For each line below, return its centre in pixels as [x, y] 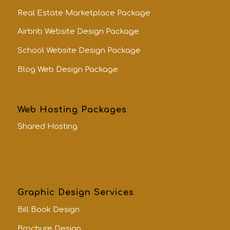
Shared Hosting [47, 127]
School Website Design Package [79, 51]
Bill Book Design [48, 209]
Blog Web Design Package [68, 69]
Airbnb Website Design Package [78, 32]
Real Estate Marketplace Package [84, 13]
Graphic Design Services [75, 193]
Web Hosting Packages [72, 109]
